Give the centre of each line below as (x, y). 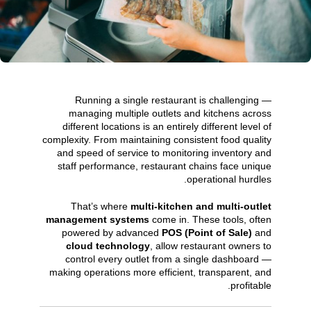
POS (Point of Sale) (207, 232)
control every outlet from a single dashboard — (169, 259)
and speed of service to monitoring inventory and (165, 152)
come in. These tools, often (211, 219)
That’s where (101, 206)
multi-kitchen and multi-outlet (201, 206)
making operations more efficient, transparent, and (161, 272)
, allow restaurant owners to (211, 245)
